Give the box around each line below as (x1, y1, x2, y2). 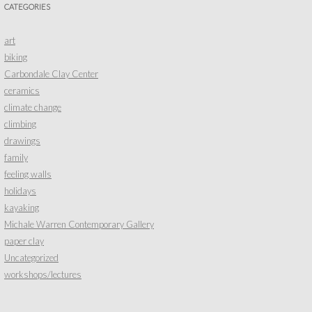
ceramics (4, 85, 40, 96)
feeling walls (4, 169, 52, 180)
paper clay (4, 235, 44, 247)
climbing (4, 118, 36, 130)
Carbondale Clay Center (4, 68, 98, 79)
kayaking (4, 202, 39, 213)
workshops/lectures (4, 269, 81, 280)
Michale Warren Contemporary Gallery (4, 219, 154, 230)
